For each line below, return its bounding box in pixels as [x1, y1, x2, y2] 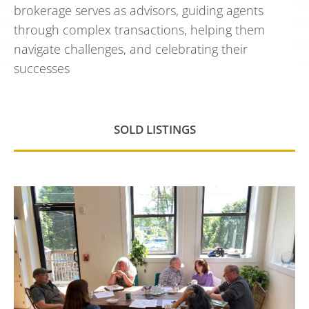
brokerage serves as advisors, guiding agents [14, 2, 263, 19]
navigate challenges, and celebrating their [14, 41, 248, 57]
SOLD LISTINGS [113, 121, 196, 137]
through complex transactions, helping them [14, 21, 265, 38]
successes [14, 60, 70, 77]
